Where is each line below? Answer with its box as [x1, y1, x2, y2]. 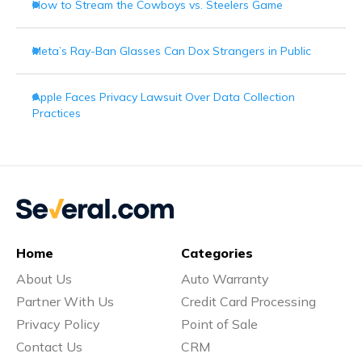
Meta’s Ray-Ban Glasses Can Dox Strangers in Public [32, 44, 311, 59]
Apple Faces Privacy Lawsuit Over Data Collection [32, 90, 295, 105]
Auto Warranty [181, 271, 269, 288]
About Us [16, 271, 72, 288]
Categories [181, 245, 253, 262]
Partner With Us [16, 293, 114, 310]
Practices [32, 106, 81, 121]
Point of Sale [181, 316, 258, 333]
